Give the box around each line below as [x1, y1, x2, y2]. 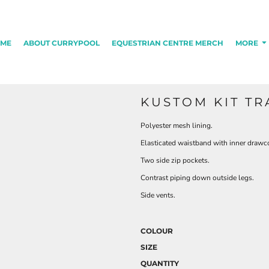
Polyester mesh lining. [141, 121, 213, 130]
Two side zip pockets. [141, 156, 210, 165]
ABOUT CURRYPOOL [23, 38, 100, 47]
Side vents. [141, 190, 175, 200]
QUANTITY [141, 259, 179, 268]
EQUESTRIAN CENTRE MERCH [112, 38, 223, 47]
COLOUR [141, 226, 173, 235]
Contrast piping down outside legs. [141, 173, 254, 183]
